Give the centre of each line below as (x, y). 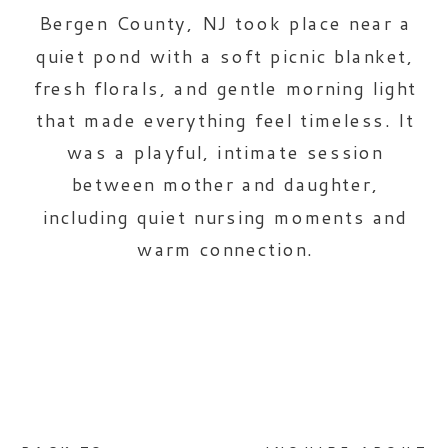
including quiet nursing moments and (225, 217)
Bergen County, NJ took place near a (225, 24)
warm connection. (225, 249)
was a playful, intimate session (225, 152)
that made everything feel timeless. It (225, 120)
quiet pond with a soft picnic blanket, (225, 56)
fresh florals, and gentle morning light (225, 88)
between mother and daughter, (225, 185)
